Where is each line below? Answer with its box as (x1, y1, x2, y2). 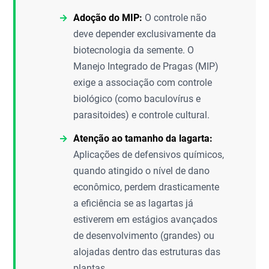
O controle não (142, 12, 207, 23)
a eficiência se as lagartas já (73, 198, 194, 209)
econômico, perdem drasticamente (73, 181, 220, 193)
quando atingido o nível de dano (73, 165, 210, 177)
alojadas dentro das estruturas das (73, 246, 221, 258)
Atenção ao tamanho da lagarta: (73, 133, 213, 144)
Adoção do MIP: (73, 12, 143, 23)
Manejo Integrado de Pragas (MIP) (73, 61, 219, 72)
